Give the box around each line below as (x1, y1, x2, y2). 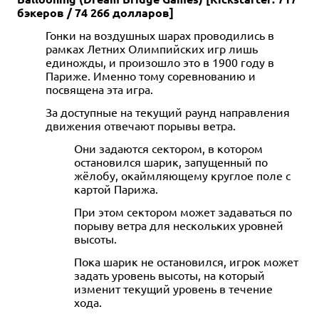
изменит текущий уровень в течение (74, 281, 273, 296)
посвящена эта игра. (46, 81, 153, 96)
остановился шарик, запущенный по (74, 154, 268, 169)
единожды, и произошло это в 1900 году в (46, 54, 274, 69)
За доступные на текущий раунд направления (46, 104, 290, 119)
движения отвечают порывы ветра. (46, 117, 236, 132)
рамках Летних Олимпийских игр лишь (46, 41, 258, 56)
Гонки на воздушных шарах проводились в (46, 27, 274, 42)
